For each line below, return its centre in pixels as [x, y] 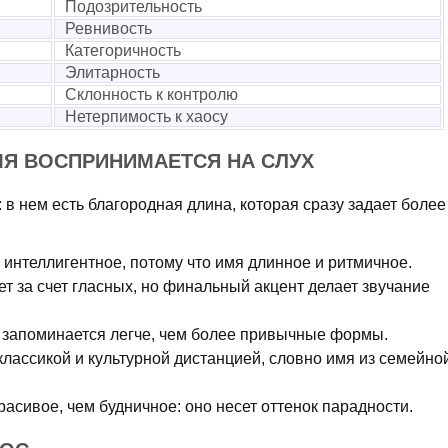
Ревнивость [108, 28]
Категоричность [123, 50]
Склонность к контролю [151, 94]
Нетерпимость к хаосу [146, 116]
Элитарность [112, 72]
